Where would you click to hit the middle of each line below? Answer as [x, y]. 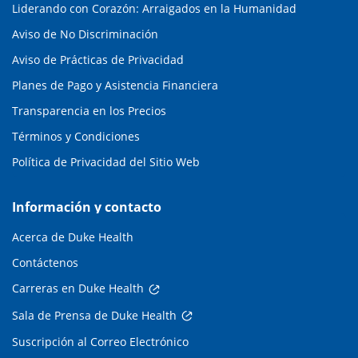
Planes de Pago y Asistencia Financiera [115, 86]
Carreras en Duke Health [78, 288]
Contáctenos [45, 263]
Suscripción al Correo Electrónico [100, 341]
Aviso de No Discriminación [85, 34]
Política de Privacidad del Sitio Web [106, 162]
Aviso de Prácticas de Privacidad [98, 60]
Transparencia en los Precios [89, 111]
